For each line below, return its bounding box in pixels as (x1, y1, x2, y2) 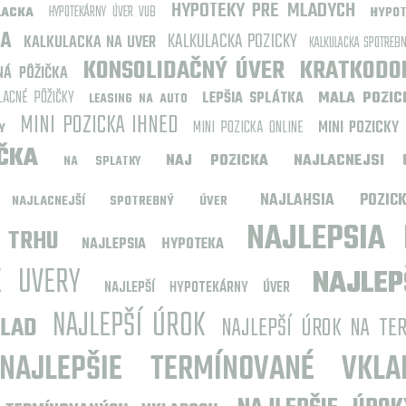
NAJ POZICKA (166, 150, 268, 173)
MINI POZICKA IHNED (20, 106, 179, 145)
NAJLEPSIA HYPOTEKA (82, 233, 224, 256)
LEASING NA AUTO (89, 90, 188, 109)
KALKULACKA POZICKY (168, 25, 297, 58)
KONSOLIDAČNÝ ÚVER (82, 52, 285, 91)
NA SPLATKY (63, 152, 140, 171)
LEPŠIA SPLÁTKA (202, 87, 304, 111)
